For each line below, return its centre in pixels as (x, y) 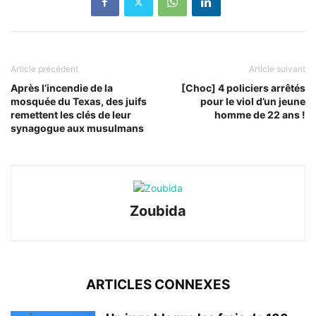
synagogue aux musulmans (77, 128)
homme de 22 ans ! (260, 114)
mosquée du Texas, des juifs (79, 101)
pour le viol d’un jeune (253, 101)
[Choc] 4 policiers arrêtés (243, 87)
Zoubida (158, 211)
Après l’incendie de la (62, 87)
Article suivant (277, 68)
